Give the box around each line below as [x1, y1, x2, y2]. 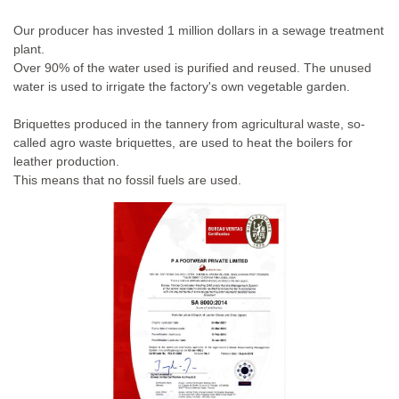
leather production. [13, 153, 119, 168]
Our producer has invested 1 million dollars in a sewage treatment [13, 22, 384, 37]
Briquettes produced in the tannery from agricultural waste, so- [13, 116, 365, 131]
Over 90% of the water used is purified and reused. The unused [13, 60, 371, 75]
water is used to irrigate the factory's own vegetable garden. [13, 78, 350, 94]
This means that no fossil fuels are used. [13, 172, 241, 187]
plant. [13, 41, 45, 56]
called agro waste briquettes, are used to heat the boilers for [13, 134, 353, 150]
